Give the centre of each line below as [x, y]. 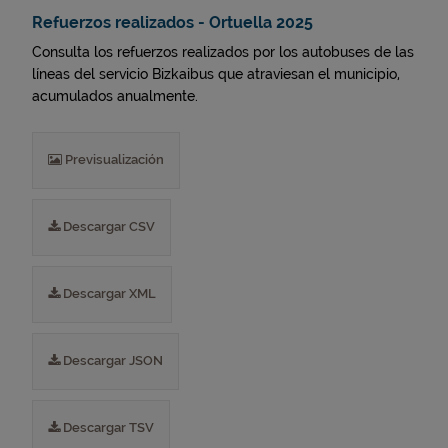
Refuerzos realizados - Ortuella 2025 [172, 22]
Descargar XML [108, 293]
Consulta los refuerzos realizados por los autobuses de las [223, 52]
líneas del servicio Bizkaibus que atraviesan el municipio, [216, 74]
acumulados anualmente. [115, 96]
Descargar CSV [107, 226]
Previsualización [113, 159]
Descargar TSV [107, 427]
